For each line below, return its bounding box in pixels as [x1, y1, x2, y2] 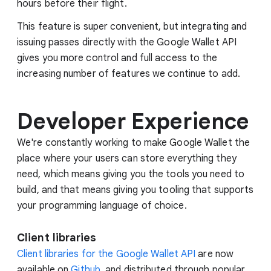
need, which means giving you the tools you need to [17, 168, 245, 180]
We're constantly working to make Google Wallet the [17, 136, 250, 149]
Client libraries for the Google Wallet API [17, 247, 196, 260]
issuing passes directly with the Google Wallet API [17, 36, 237, 48]
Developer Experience [17, 107, 249, 135]
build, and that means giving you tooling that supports [17, 183, 254, 196]
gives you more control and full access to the [17, 51, 218, 64]
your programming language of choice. [17, 199, 187, 212]
